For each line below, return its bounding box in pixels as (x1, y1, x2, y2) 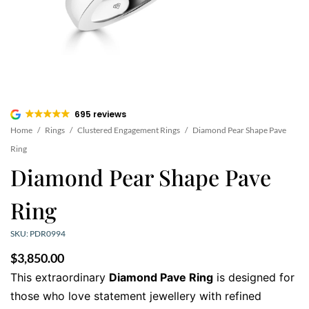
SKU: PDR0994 (10, 228, 66, 239)
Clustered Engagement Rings (77, 125, 180, 136)
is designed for (213, 270, 295, 285)
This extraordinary (10, 270, 109, 285)
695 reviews (74, 108, 126, 121)
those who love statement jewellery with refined (10, 289, 261, 303)
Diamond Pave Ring (109, 270, 213, 285)
